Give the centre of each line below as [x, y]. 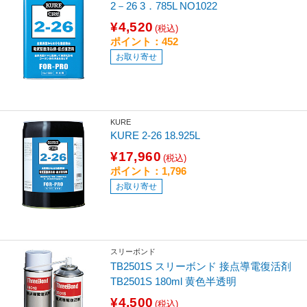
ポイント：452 [145, 41]
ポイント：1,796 [149, 171]
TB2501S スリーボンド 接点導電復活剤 [201, 266]
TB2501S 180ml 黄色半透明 [174, 281]
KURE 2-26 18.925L [156, 135]
